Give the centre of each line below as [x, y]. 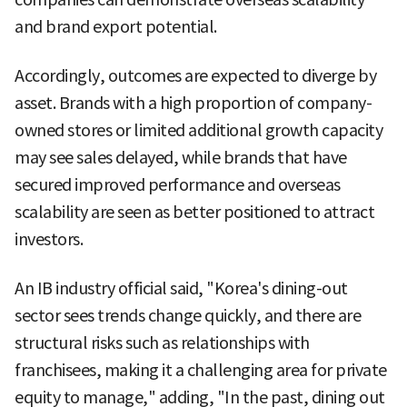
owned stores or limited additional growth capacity [199, 130]
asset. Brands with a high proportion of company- [193, 103]
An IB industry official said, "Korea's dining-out [181, 288]
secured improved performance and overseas [178, 184]
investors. [49, 239]
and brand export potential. [116, 26]
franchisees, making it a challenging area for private [201, 370]
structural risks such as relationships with [162, 342]
